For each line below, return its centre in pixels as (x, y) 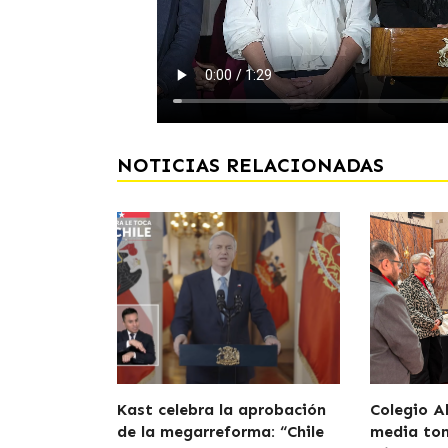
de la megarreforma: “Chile (220, 431)
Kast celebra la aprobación (221, 409)
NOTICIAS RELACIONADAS (250, 164)
